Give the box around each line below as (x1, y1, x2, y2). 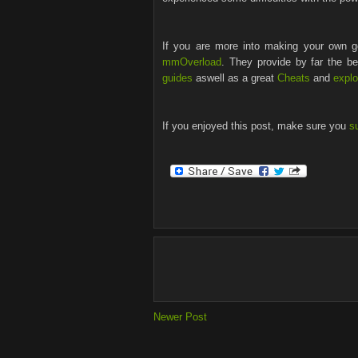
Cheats (277, 72, 310, 84)
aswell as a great (193, 72, 277, 84)
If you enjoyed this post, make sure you (162, 120, 349, 132)
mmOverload (162, 56, 221, 68)
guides (162, 72, 193, 84)
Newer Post (153, 310, 207, 323)
